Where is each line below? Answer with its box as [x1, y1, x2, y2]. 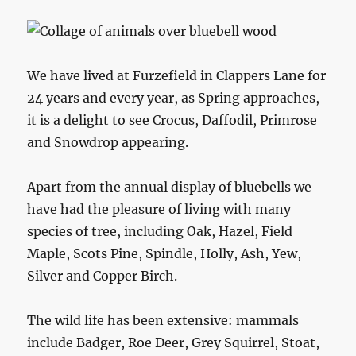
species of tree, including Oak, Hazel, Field [27, 222, 293, 239]
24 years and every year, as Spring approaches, [27, 89, 320, 106]
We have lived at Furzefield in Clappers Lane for [27, 67, 327, 83]
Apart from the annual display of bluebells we [27, 178, 312, 195]
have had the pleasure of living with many [27, 200, 292, 217]
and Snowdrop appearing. [27, 133, 189, 150]
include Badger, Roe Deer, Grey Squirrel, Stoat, [27, 334, 320, 350]
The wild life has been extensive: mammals [27, 311, 300, 328]
